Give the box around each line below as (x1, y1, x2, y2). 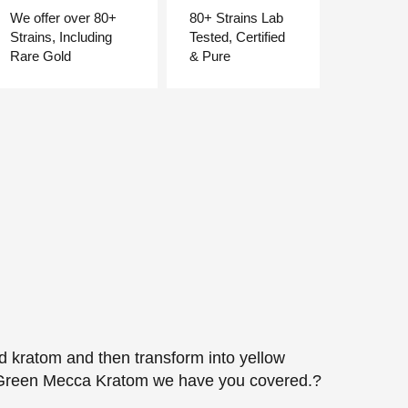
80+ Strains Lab (189, 10, 284, 26)
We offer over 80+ (10, 10, 117, 26)
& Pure (189, 48, 231, 65)
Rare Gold (10, 48, 72, 65)
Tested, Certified (189, 29, 286, 46)
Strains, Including (10, 29, 113, 46)
